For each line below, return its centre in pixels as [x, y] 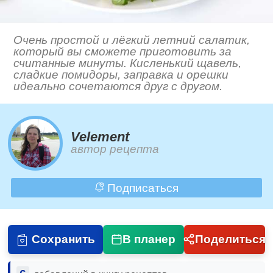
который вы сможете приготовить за [123, 52]
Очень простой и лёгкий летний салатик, [132, 40]
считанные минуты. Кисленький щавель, [128, 63]
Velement [100, 137]
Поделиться [230, 239]
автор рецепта [115, 149]
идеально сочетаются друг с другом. [118, 87]
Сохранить [63, 239]
